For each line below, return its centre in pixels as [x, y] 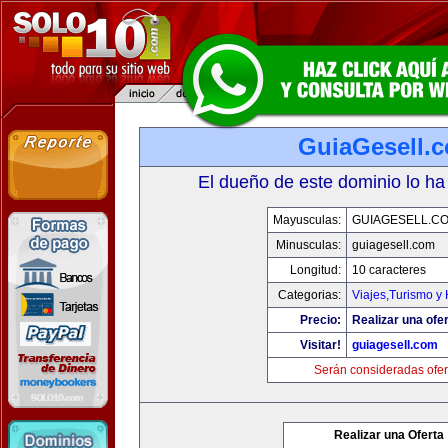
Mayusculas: [307, 220]
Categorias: [309, 295]
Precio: [320, 320]
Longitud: [315, 270]
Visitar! [320, 345]
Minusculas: [308, 245]
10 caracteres [389, 270]
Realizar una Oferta [389, 435]
